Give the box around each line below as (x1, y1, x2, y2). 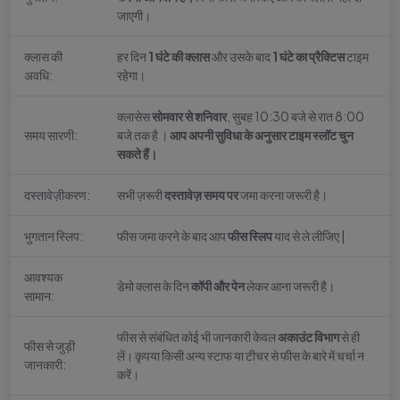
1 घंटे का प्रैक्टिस (272, 48, 345, 65)
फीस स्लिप (228, 228, 272, 245)
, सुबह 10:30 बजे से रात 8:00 (227, 108, 364, 125)
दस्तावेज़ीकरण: (24, 187, 90, 204)
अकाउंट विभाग (278, 329, 339, 346)
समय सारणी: (24, 127, 78, 144)
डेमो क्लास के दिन (117, 278, 191, 295)
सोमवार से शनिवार (152, 108, 227, 125)
